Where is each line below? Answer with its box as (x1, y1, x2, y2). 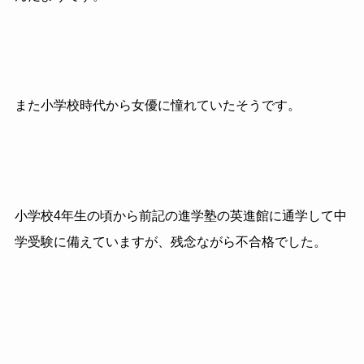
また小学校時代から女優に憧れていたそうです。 (14, 98, 301, 113)
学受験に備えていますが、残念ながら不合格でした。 (14, 234, 327, 249)
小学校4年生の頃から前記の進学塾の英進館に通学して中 (14, 208, 347, 223)
